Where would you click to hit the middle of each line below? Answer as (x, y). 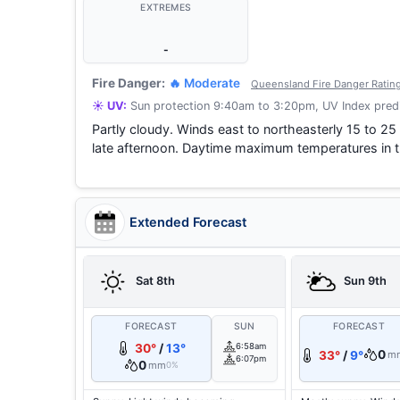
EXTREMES (166, 8)
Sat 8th (154, 280)
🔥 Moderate (204, 83)
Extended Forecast (188, 222)
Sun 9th (363, 280)
